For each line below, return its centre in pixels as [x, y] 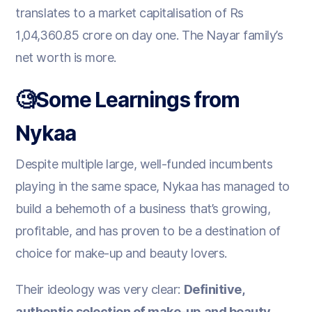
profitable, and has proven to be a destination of [148, 231]
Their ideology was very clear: [100, 289]
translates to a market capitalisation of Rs [130, 13]
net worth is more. [66, 57]
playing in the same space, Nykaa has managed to [153, 186]
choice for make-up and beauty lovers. [121, 253]
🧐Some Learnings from [127, 99]
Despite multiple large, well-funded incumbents [144, 164]
